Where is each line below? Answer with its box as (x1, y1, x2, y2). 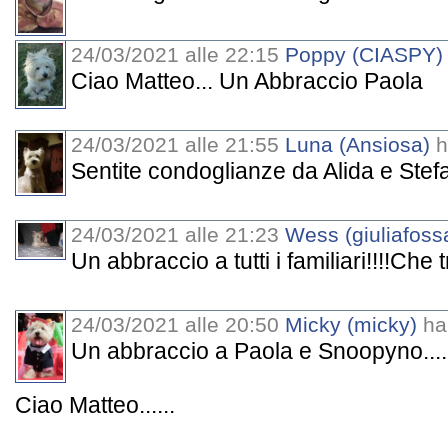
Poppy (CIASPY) (285, 42, 443, 66)
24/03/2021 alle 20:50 (71, 312, 285, 336)
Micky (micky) (285, 312, 417, 336)
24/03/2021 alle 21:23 (71, 222, 285, 246)
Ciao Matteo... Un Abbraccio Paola (71, 67, 423, 94)
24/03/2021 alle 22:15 (71, 42, 285, 66)
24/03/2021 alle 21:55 (71, 132, 285, 156)
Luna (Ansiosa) (285, 132, 430, 156)
